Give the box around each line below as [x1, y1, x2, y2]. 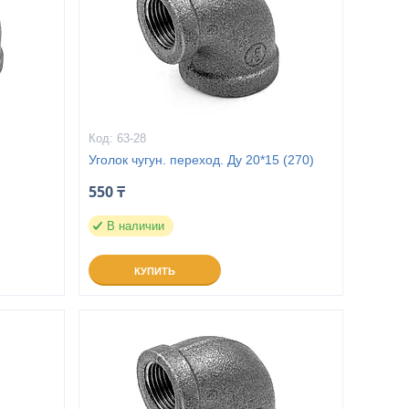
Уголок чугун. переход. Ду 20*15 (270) [88, 152, 314, 167]
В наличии [106, 219, 164, 233]
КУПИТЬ [133, 266, 175, 277]
